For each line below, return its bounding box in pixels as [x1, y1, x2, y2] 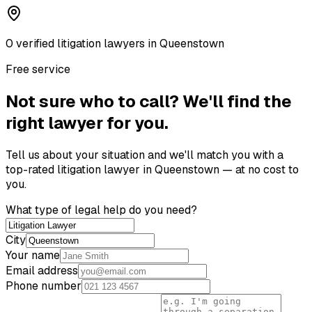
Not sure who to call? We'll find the [6, 90, 292, 112]
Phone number [6, 278, 81, 293]
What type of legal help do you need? [6, 202, 197, 217]
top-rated [6, 162, 57, 177]
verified [13, 36, 57, 51]
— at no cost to [219, 162, 299, 177]
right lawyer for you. [6, 111, 169, 134]
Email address [6, 263, 78, 278]
